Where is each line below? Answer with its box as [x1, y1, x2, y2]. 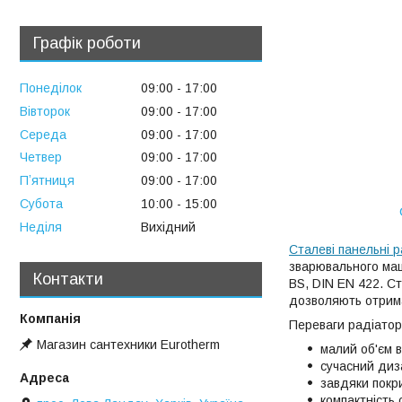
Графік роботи [33, 34, 141, 53]
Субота [20, 197, 63, 212]
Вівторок [20, 103, 70, 118]
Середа [20, 127, 66, 142]
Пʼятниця [20, 173, 74, 188]
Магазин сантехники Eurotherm [37, 337, 220, 353]
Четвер [20, 150, 62, 165]
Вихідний [141, 219, 196, 234]
